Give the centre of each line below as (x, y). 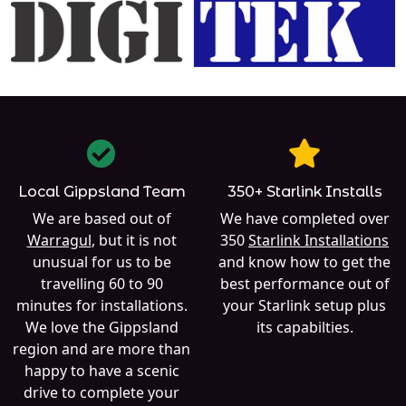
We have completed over (304, 218)
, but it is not (134, 240)
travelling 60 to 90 (101, 283)
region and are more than (101, 348)
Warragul (59, 240)
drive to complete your (101, 392)
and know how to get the (304, 261)
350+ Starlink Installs (304, 191)
